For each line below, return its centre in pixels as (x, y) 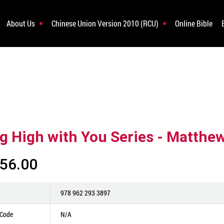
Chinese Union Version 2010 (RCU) (105, 23)
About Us (20, 23)
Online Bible (193, 23)
